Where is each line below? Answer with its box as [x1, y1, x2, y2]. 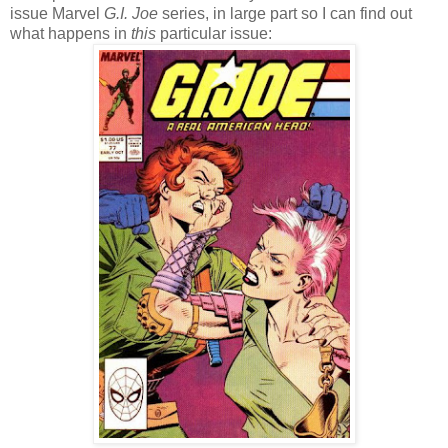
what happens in [10, 24, 131, 42]
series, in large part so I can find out [158, 4, 412, 22]
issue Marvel [10, 4, 104, 22]
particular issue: [156, 24, 272, 42]
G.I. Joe [104, 4, 158, 22]
